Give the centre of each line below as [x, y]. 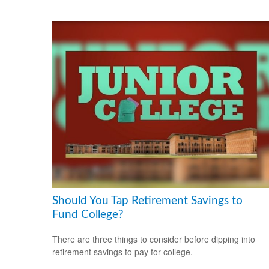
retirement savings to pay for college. [122, 251]
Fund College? [88, 215]
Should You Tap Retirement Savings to [147, 201]
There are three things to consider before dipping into [154, 239]
